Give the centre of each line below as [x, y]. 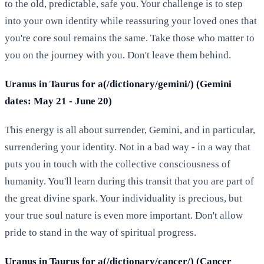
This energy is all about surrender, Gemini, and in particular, [130, 130]
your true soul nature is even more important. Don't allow [124, 215]
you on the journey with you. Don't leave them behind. [118, 55]
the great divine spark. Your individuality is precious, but [123, 198]
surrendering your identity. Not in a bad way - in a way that [128, 147]
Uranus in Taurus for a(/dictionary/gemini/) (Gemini [118, 84]
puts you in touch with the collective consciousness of [118, 164]
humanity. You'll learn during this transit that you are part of [129, 181]
